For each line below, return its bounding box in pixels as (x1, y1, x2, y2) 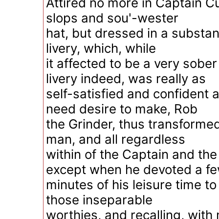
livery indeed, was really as (46, 71, 206, 86)
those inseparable (46, 192, 153, 207)
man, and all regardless (46, 131, 185, 147)
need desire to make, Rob (46, 101, 197, 116)
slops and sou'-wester (46, 10, 178, 25)
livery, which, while (46, 41, 156, 56)
